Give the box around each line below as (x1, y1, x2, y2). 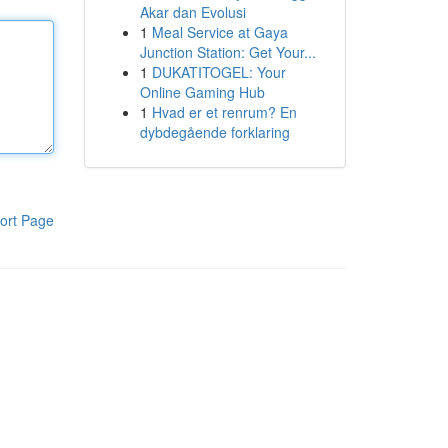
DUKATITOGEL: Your (151, 62, 286, 82)
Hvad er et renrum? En (151, 102, 297, 122)
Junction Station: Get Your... (139, 42, 316, 62)
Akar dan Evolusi (139, 2, 246, 22)
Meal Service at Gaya (151, 22, 288, 42)
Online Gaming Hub (139, 82, 265, 102)
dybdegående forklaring (139, 122, 290, 142)
